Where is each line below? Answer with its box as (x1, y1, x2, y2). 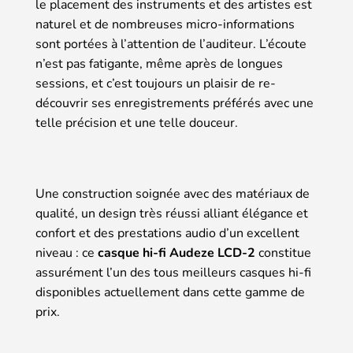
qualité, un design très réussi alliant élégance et (35, 205, 308, 223)
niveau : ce (35, 244, 98, 262)
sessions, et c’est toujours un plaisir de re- (35, 75, 276, 93)
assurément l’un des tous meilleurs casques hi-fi (35, 264, 311, 282)
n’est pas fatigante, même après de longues (35, 55, 283, 73)
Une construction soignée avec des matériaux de (35, 185, 310, 203)
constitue (255, 244, 311, 262)
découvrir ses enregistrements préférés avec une (35, 95, 314, 113)
